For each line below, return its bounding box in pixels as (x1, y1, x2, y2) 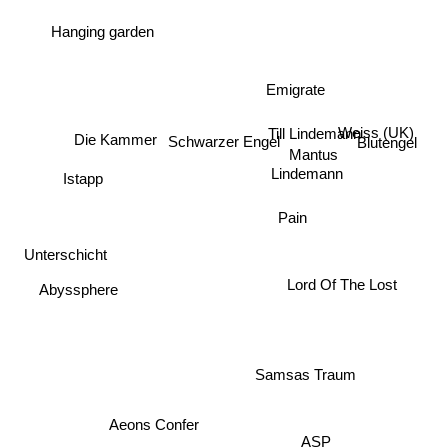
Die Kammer (73, 129, 157, 147)
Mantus (288, 147, 338, 165)
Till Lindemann (267, 129, 361, 147)
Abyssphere (38, 278, 118, 296)
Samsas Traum (253, 374, 355, 392)
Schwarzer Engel (168, 133, 280, 150)
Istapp (63, 167, 104, 185)
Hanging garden (51, 21, 155, 39)
